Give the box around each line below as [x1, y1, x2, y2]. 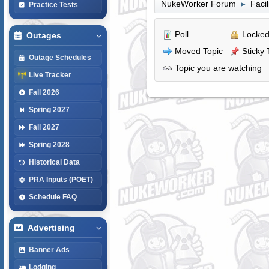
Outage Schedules [28, 53, 91, 61]
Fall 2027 [28, 123, 59, 131]
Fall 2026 [28, 88, 59, 96]
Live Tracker [28, 71, 71, 79]
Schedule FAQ [28, 193, 77, 201]
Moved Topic [172, 46, 223, 56]
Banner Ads [28, 246, 70, 253]
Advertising [27, 223, 75, 232]
